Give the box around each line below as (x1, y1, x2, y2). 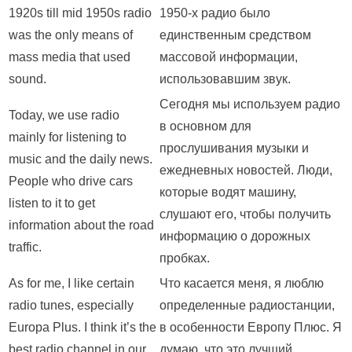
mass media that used (9, 50, 130, 64)
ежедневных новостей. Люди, (159, 163, 332, 178)
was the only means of (9, 28, 133, 42)
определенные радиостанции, (159, 299, 335, 313)
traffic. (9, 240, 42, 255)
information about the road (9, 218, 154, 233)
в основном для (159, 119, 251, 134)
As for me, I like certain (9, 277, 134, 291)
